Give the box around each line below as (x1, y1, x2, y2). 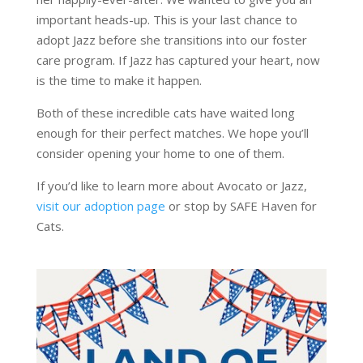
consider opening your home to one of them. (36, 145, 284, 162)
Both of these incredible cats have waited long (36, 105, 295, 122)
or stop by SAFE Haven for (164, 198, 317, 215)
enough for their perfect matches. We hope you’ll (36, 125, 309, 142)
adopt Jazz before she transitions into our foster (36, 32, 307, 49)
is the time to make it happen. (36, 72, 202, 89)
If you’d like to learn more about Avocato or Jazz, (36, 177, 307, 194)
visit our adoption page (36, 198, 165, 215)
